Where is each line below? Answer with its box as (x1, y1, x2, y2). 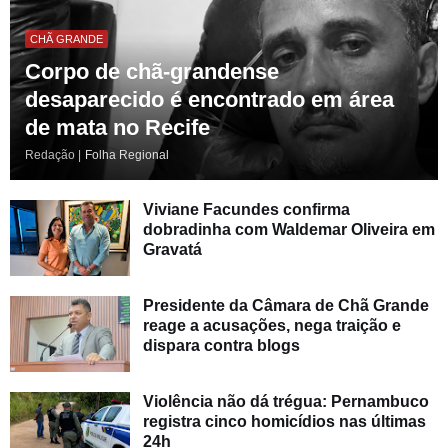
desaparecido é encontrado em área (25, 87, 394, 113)
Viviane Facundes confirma (143, 201, 350, 219)
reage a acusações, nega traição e (143, 317, 401, 335)
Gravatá (143, 241, 202, 259)
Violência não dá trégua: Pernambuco (143, 393, 429, 411)
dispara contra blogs (143, 337, 300, 355)
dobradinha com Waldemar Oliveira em (143, 221, 435, 239)
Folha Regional (85, 148, 169, 163)
